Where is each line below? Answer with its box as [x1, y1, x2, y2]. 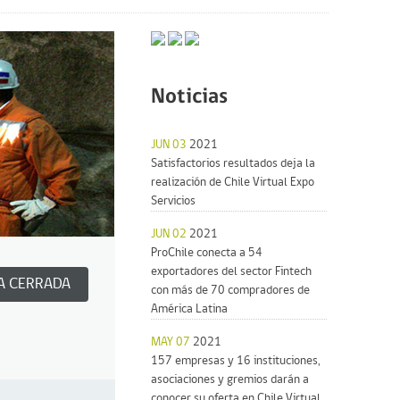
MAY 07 [151, 335, 194, 349]
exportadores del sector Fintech [151, 264, 312, 279]
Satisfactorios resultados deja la [151, 156, 316, 171]
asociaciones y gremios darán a [151, 372, 310, 387]
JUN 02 [151, 227, 190, 241]
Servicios [151, 194, 196, 208]
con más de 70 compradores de [151, 283, 311, 297]
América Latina [151, 302, 229, 316]
